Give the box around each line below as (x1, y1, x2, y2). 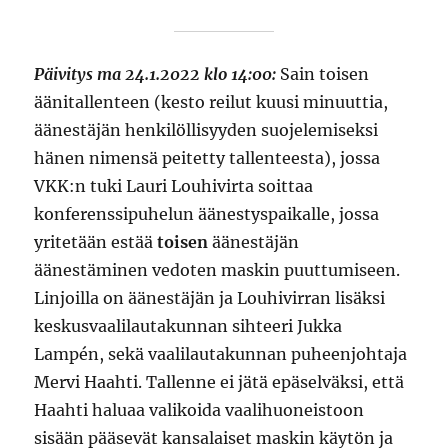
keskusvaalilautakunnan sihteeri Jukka (34, 315, 343, 336)
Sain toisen (276, 63, 370, 84)
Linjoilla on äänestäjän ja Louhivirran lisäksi (34, 287, 386, 308)
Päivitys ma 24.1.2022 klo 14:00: (34, 63, 277, 84)
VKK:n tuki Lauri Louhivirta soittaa (34, 175, 314, 196)
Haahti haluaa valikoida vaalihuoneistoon (34, 399, 365, 420)
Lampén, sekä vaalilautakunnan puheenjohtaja (34, 343, 408, 364)
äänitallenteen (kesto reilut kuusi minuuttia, (34, 91, 389, 112)
